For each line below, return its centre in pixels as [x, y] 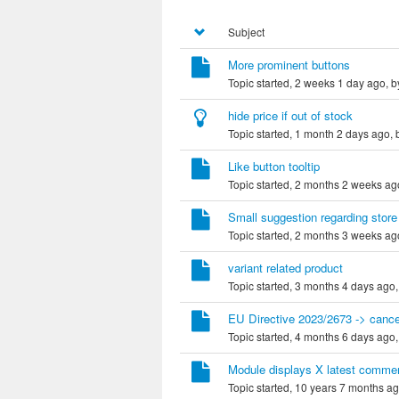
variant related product [285, 268]
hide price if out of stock [290, 115]
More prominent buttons [289, 65]
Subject [246, 32]
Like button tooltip [274, 166]
